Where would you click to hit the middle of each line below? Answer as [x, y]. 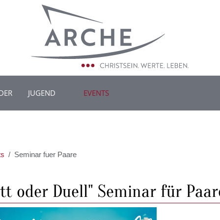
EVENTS [96, 93]
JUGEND [42, 93]
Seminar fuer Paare [45, 155]
